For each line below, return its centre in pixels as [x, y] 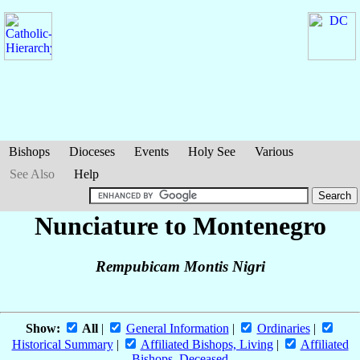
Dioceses [92, 151]
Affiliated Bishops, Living [207, 345]
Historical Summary [62, 345]
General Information [177, 329]
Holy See [212, 151]
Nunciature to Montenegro [180, 226]
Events [151, 151]
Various [274, 151]
